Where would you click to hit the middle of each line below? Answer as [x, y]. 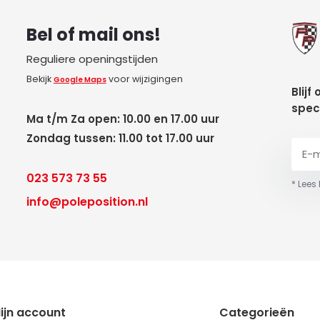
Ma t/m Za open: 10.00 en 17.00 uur [122, 119]
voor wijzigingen [144, 79]
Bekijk [40, 79]
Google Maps [80, 80]
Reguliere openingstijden [92, 59]
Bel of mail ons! [93, 35]
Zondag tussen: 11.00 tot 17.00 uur [120, 138]
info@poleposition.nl [87, 202]
